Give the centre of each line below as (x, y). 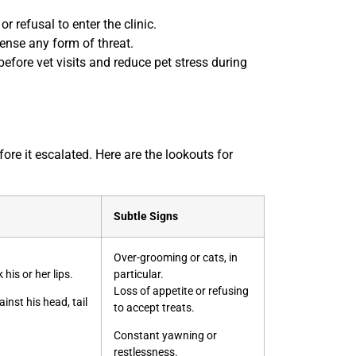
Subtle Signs (146, 216)
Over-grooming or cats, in (176, 257)
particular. (139, 274)
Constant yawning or (165, 336)
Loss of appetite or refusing (181, 291)
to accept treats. (154, 308)
